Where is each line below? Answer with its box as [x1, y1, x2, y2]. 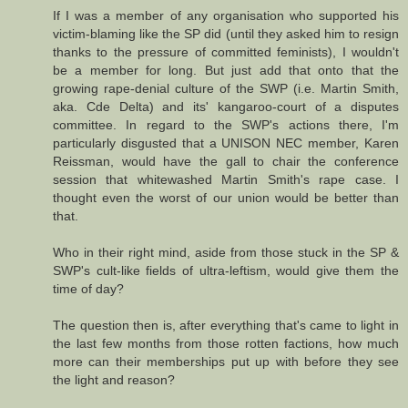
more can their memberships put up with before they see [53, 353, 399, 369]
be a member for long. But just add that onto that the [53, 62, 399, 77]
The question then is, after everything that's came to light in [53, 317, 399, 332]
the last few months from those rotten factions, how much [53, 335, 399, 351]
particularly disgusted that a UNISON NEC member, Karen [53, 135, 399, 150]
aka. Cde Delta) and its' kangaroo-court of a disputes [53, 98, 399, 114]
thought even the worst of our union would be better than [53, 189, 399, 205]
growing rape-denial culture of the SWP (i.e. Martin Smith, [53, 80, 399, 96]
